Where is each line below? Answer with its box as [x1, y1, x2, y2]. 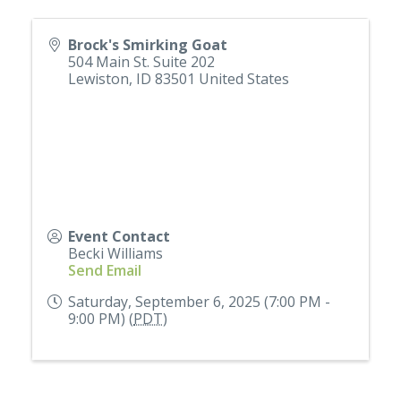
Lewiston [68, 69, 129, 90]
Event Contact [68, 226, 170, 247]
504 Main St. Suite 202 [68, 52, 215, 73]
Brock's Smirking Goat [68, 35, 227, 55]
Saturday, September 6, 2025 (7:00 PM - [68, 292, 330, 312]
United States [199, 69, 289, 90]
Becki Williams [68, 243, 163, 264]
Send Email [68, 260, 141, 281]
